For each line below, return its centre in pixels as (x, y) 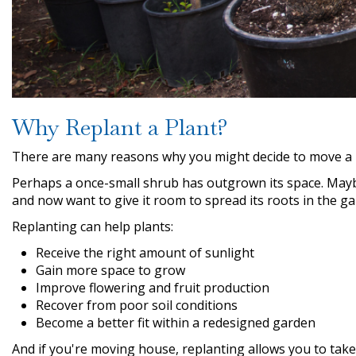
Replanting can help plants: (93, 227)
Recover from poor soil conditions (137, 306)
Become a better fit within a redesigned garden (176, 323)
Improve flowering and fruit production (153, 288)
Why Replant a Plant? (120, 128)
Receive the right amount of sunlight (145, 253)
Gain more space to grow (110, 271)
